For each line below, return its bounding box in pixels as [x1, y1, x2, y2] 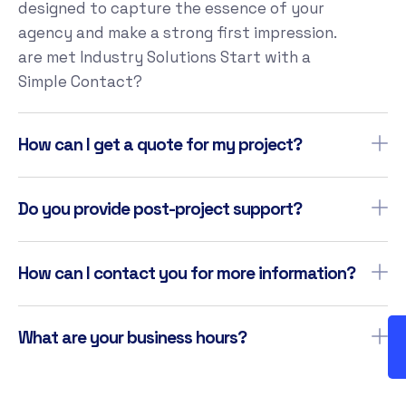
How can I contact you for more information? [18, 261, 355, 285]
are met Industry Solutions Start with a [18, 46, 311, 67]
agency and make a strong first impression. [18, 22, 336, 43]
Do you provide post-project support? [18, 197, 302, 220]
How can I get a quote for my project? [18, 132, 302, 156]
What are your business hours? [18, 325, 246, 349]
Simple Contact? [18, 71, 142, 92]
